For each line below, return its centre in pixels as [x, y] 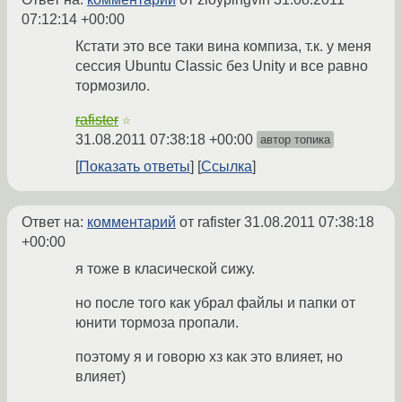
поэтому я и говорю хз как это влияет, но [209, 357]
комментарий [131, 223]
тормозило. [113, 86]
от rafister [210, 223]
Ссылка [227, 167]
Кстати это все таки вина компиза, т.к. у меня [223, 47]
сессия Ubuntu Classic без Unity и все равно [222, 66]
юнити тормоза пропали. [157, 323]
